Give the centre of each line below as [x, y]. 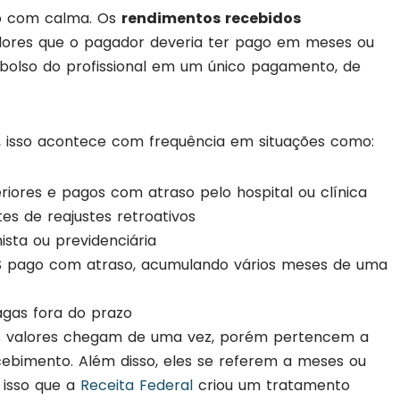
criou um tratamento [271, 386]
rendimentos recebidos [211, 19]
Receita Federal [137, 386]
